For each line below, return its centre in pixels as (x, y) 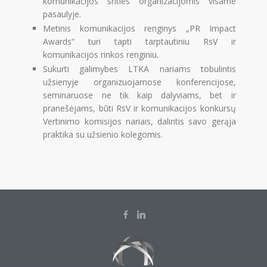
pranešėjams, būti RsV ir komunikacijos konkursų (139, 108)
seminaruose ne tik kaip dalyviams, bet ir (139, 95)
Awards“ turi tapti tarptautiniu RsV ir (139, 41)
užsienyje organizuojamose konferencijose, (139, 82)
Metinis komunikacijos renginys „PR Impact (139, 28)
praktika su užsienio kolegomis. (103, 134)
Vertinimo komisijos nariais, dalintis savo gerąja (139, 121)
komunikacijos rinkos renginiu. (101, 54)
